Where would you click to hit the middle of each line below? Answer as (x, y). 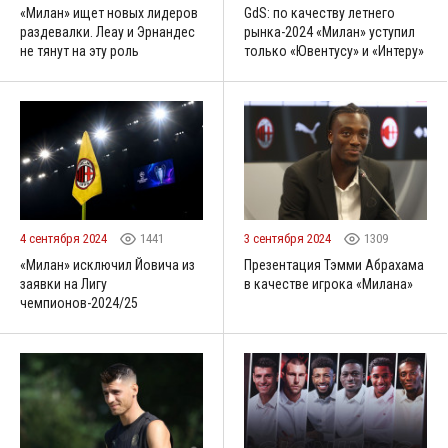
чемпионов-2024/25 (79, 303)
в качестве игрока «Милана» (328, 284)
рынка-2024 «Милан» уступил (329, 32)
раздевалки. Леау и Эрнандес (107, 32)
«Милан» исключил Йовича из (107, 265)
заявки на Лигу (63, 284)
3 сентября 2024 (289, 239)
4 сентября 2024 (65, 239)
